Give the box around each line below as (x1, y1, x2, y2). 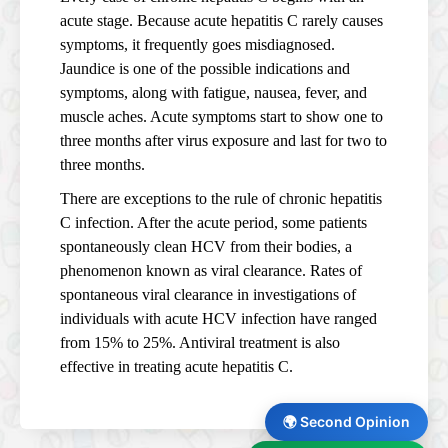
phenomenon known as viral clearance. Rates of (60, 261, 362, 279)
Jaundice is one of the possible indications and (60, 59, 350, 77)
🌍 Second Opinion (283, 413, 410, 430)
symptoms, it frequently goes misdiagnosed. (60, 35, 335, 53)
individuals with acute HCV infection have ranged (60, 309, 377, 327)
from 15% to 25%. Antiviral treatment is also (60, 333, 340, 351)
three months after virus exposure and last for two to (60, 131, 387, 149)
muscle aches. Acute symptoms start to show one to (60, 107, 383, 125)
